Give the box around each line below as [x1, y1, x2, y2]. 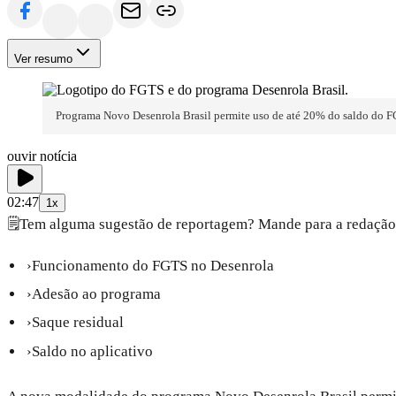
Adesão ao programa [32, 285, 162, 302]
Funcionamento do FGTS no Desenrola [32, 256, 275, 274]
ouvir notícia [7, 148, 77, 164]
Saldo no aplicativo [32, 342, 154, 360]
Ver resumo [14, 52, 72, 66]
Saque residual [32, 314, 125, 331]
